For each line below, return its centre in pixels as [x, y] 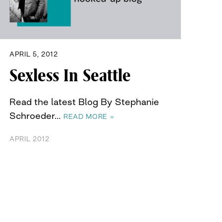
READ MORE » [89, 117]
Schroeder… [36, 116]
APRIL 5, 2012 [34, 54]
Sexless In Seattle [70, 76]
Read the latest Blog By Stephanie [84, 102]
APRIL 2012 [29, 139]
